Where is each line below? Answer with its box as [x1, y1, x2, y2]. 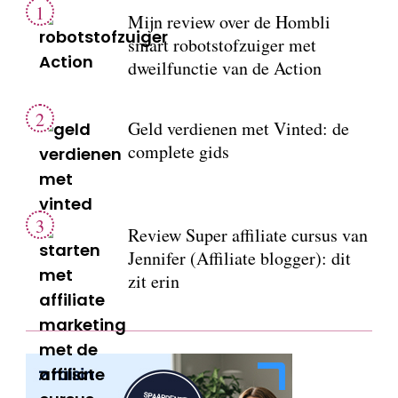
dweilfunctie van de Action [128, 56, 322, 80]
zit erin [128, 269, 179, 293]
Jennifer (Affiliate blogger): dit [128, 246, 351, 270]
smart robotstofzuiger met [128, 33, 316, 57]
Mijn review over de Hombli [128, 10, 330, 34]
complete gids [128, 139, 229, 163]
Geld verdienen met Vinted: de [128, 116, 349, 140]
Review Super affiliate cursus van [128, 223, 368, 247]
